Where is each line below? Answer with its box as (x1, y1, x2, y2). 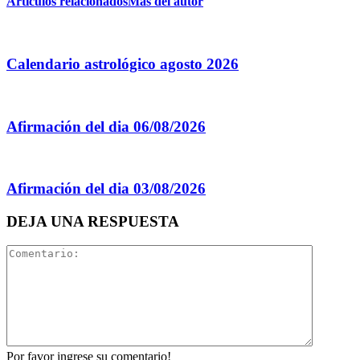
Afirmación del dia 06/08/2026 (6, 117, 206, 135)
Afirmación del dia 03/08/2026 (6, 179, 206, 197)
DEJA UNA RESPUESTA (6, 212, 179, 230)
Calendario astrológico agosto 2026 (6, 55, 239, 73)
